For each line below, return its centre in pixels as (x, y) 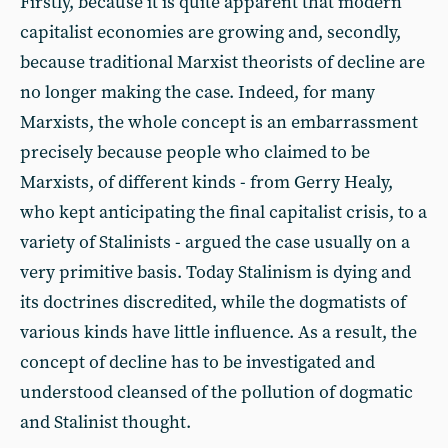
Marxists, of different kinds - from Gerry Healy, (206, 182)
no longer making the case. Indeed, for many (197, 92)
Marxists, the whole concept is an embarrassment (219, 122)
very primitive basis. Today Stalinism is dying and (215, 272)
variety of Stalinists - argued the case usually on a (215, 242)
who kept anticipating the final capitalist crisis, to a (223, 212)
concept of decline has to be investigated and (197, 362)
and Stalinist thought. (105, 422)
